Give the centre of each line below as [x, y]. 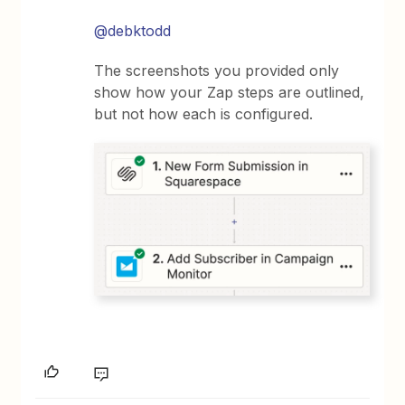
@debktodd [133, 30]
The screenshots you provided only [217, 70]
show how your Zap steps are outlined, [230, 92]
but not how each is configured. [204, 113]
